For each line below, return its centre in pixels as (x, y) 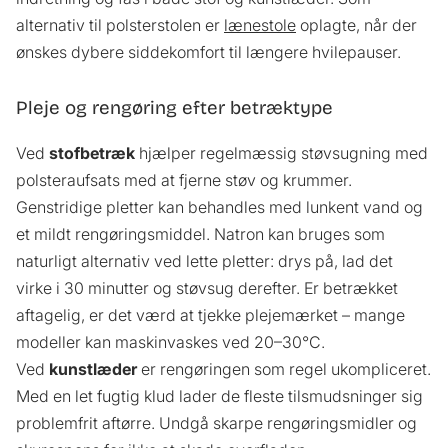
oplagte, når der (356, 24)
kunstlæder (93, 369)
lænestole (260, 24)
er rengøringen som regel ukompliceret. (284, 369)
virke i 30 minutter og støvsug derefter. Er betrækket (207, 288)
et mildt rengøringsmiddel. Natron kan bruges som (200, 234)
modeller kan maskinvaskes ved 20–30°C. (170, 342)
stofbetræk (92, 153)
